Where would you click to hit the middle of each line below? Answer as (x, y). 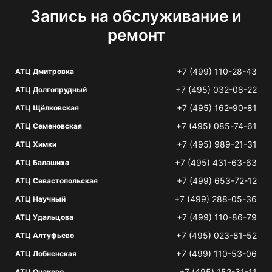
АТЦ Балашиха (42, 162)
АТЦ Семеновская (49, 126)
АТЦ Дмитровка (45, 71)
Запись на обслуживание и (136, 16)
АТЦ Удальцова (44, 217)
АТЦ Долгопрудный (51, 90)
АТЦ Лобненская (46, 253)
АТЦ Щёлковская (47, 108)
